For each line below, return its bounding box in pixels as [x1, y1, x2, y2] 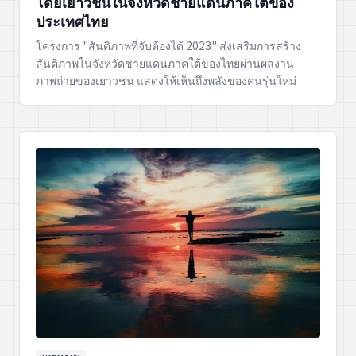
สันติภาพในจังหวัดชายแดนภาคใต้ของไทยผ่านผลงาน [36, 55, 294, 72]
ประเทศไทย [36, 10, 109, 32]
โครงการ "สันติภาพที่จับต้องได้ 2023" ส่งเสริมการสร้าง [36, 37, 301, 54]
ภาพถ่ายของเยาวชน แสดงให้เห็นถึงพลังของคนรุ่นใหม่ [36, 72, 296, 89]
